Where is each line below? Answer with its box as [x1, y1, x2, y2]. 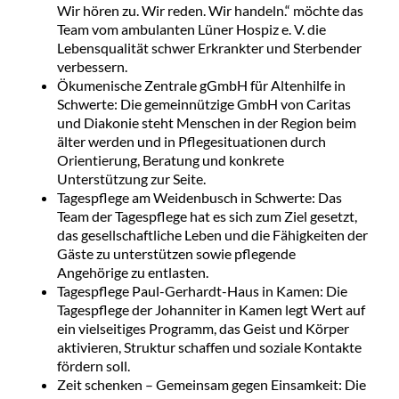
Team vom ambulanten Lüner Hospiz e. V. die [56, 20, 326, 37]
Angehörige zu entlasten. [56, 263, 208, 281]
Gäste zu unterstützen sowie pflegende [56, 244, 296, 262]
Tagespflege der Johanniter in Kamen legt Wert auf [56, 300, 365, 318]
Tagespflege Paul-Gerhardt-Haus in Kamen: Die [56, 281, 347, 299]
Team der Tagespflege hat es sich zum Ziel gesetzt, [56, 207, 357, 224]
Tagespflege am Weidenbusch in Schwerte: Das [56, 188, 342, 206]
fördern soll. [56, 356, 130, 374]
